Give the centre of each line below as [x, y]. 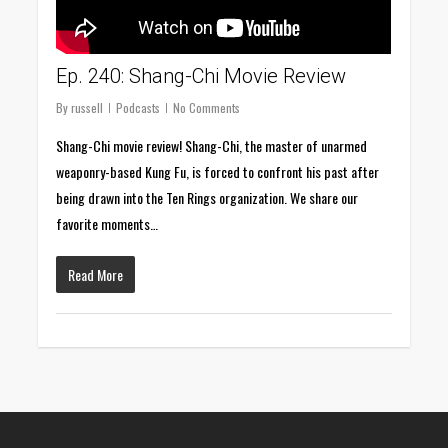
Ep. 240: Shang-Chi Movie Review [201, 75]
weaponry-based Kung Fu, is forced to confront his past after [218, 171]
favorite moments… [107, 223]
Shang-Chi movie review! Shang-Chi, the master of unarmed [212, 145]
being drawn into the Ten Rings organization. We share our [207, 197]
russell [87, 107]
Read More [96, 274]
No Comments [207, 107]
